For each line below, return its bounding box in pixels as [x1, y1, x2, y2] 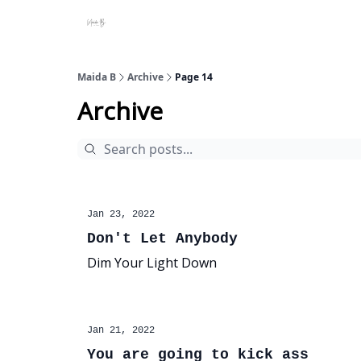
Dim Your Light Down [87, 254, 217, 272]
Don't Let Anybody [87, 230, 238, 247]
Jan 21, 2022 [87, 325, 155, 336]
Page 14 [175, 70, 213, 84]
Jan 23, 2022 [87, 209, 155, 220]
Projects [129, 17, 166, 31]
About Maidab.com [179, 17, 267, 31]
